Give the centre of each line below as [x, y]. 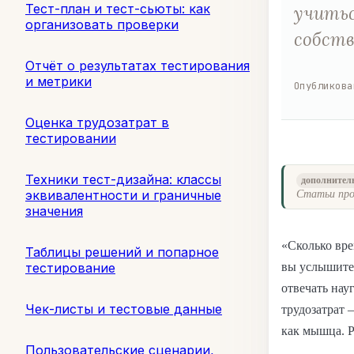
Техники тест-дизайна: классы [123, 179]
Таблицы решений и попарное [122, 252]
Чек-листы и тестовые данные [124, 309]
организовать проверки [102, 24]
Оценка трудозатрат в [97, 122]
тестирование [70, 267]
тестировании [71, 138]
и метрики [58, 81]
